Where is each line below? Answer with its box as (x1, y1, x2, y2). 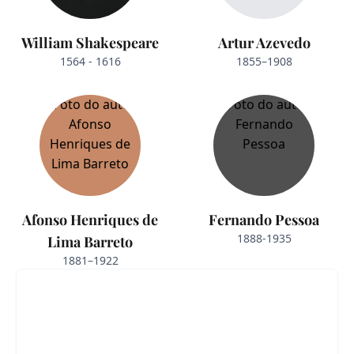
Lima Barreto (47, 232, 133, 251)
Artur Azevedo (217, 32, 311, 52)
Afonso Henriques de (22, 209, 158, 229)
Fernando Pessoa (209, 209, 319, 229)
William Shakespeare (21, 32, 159, 52)
